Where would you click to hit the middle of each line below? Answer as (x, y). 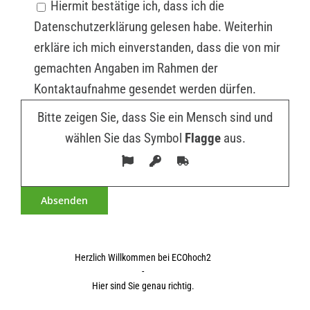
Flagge (202, 138)
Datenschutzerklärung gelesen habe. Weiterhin (153, 27)
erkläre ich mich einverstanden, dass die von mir (157, 48)
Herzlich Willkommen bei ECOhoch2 (143, 257)
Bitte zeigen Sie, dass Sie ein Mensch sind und (155, 118)
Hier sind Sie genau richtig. (143, 285)
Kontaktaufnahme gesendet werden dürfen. (145, 89)
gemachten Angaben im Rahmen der (126, 69)
